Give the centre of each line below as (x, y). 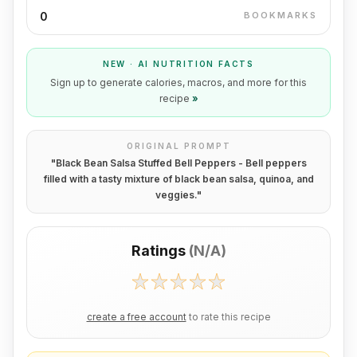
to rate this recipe (229, 317)
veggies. (176, 195)
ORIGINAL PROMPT (178, 146)
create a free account (136, 317)
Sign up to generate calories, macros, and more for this (178, 82)
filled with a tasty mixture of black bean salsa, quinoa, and (178, 179)
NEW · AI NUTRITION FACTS (178, 64)
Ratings (158, 251)
